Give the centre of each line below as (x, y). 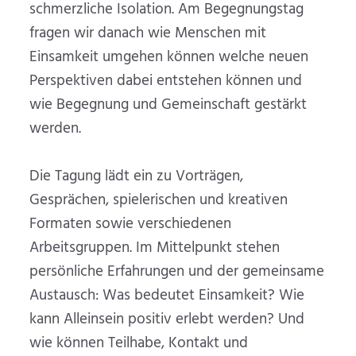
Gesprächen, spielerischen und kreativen (159, 201)
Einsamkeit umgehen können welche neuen (169, 58)
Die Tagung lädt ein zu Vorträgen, (137, 177)
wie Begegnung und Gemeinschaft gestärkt (168, 105)
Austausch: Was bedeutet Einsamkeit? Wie (167, 296)
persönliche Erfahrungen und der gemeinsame (177, 272)
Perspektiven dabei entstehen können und (166, 81)
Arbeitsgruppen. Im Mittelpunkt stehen (155, 248)
